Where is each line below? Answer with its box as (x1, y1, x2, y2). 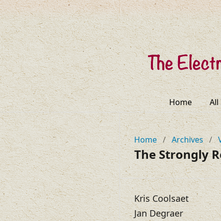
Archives (172, 134, 203, 145)
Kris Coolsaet (134, 192, 189, 205)
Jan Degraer (134, 207, 183, 220)
